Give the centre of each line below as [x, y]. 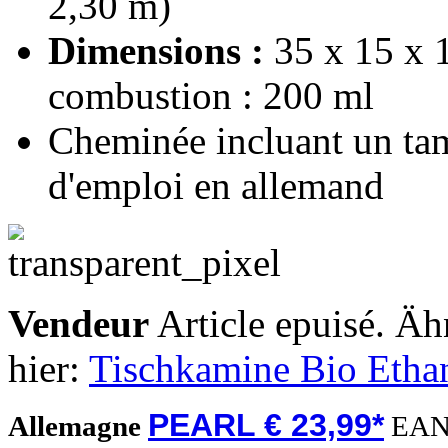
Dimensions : [156, 50]
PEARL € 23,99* [266, 424]
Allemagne [78, 425]
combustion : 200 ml [211, 95]
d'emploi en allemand [216, 185]
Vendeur [78, 323]
